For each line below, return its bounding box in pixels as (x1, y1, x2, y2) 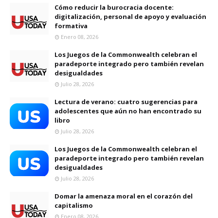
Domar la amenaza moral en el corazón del (54, 192, 193, 200)
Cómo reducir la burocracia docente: (54, 3, 174, 12)
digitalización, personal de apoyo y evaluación (54, 12, 206, 21)
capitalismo (54, 201, 93, 210)
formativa (54, 21, 88, 30)
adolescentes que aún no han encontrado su (54, 107, 201, 115)
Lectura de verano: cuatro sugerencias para (54, 97, 198, 106)
